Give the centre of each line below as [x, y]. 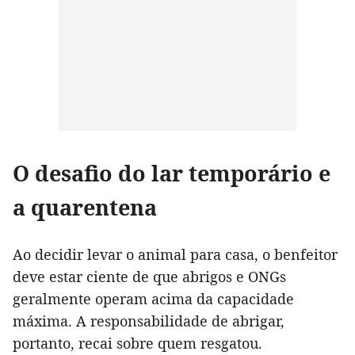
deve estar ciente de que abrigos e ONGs [149, 276]
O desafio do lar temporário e [172, 173]
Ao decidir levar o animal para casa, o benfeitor [175, 254]
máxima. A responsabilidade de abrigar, [149, 321]
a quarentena [85, 207]
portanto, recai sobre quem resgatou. [137, 343]
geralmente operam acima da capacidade [153, 298]
